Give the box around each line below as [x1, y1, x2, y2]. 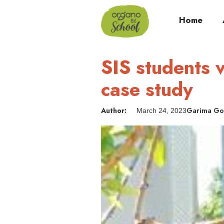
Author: [101, 105, 126, 115]
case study [101, 75, 193, 103]
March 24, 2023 [136, 106, 186, 114]
